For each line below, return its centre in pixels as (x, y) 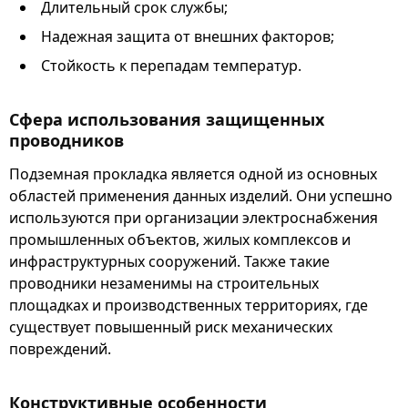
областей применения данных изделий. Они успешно (201, 196)
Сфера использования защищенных (167, 119)
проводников (66, 140)
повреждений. (60, 349)
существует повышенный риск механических (171, 327)
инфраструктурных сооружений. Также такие (169, 261)
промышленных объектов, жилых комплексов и (180, 240)
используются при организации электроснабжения (194, 218)
